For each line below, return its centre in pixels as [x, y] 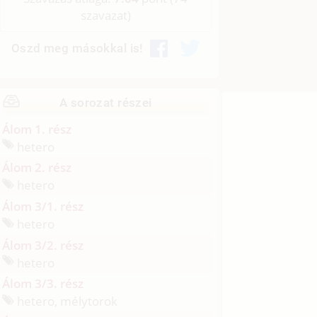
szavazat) [105, 16]
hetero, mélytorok [66, 301]
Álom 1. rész [37, 129]
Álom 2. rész [37, 168]
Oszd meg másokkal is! [77, 48]
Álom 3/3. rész [43, 284]
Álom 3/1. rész [43, 207]
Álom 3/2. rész [43, 245]
